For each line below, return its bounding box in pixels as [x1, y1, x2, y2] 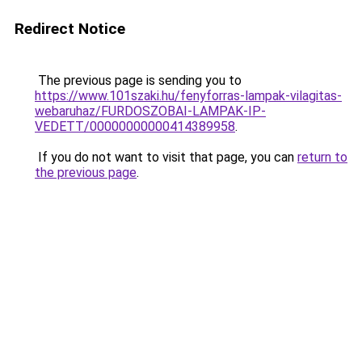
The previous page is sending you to [35, 73, 242, 88]
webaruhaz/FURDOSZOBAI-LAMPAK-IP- [35, 103, 266, 119]
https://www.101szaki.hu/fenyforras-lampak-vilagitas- [35, 88, 342, 103]
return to [297, 149, 347, 165]
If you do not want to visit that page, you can [35, 149, 297, 165]
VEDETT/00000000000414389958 [35, 119, 235, 134]
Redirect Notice [15, 19, 125, 38]
